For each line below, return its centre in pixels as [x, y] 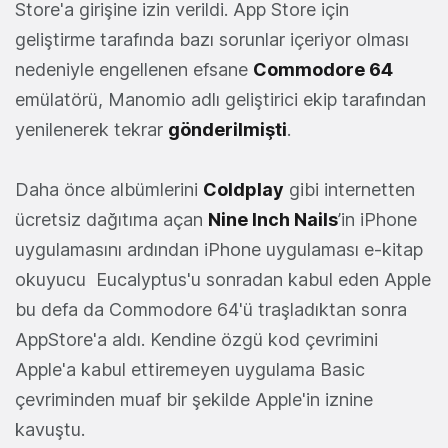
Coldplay [243, 189]
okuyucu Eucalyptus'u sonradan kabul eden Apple [223, 279]
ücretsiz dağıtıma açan [111, 219]
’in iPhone [377, 219]
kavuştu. [50, 429]
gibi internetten [349, 189]
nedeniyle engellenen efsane [134, 69]
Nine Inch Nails [273, 219]
